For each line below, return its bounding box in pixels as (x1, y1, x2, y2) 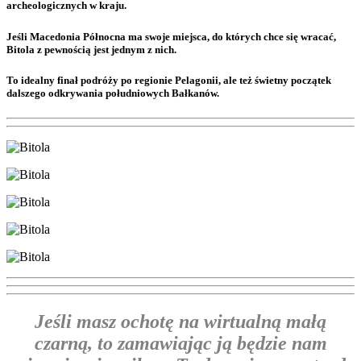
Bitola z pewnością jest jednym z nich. (6, 43, 176, 56)
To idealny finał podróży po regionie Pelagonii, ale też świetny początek (6, 73, 331, 86)
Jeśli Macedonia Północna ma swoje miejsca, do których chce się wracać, (6, 30, 336, 43)
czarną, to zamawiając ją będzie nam (34, 332, 327, 354)
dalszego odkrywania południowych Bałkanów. (6, 86, 219, 99)
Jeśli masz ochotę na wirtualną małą (35, 310, 326, 332)
